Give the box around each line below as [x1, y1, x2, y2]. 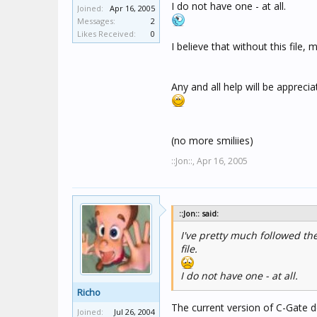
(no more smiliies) [171, 134, 253, 147]
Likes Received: [77, 28, 136, 39]
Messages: [77, 16, 115, 26]
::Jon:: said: [179, 208, 219, 219]
